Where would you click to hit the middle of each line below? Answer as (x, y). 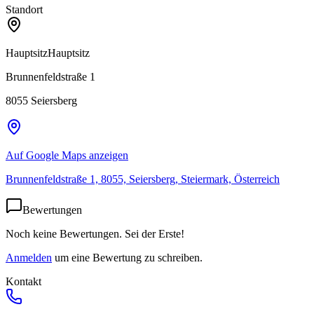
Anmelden (29, 257)
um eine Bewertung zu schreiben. (129, 257)
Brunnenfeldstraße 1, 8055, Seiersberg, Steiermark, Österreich (143, 179)
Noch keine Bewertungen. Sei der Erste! (95, 233)
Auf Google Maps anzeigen (67, 155)
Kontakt (23, 281)
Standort (24, 9)
